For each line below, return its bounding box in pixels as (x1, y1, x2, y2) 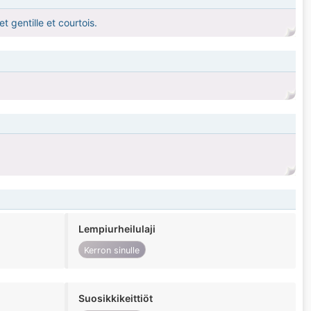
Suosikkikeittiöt (78, 292, 153, 305)
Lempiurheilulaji (78, 223, 155, 235)
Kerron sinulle (84, 244, 140, 255)
